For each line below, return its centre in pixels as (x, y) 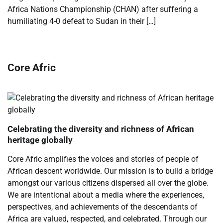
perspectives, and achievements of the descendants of (103, 207)
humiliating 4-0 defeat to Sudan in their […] (82, 21)
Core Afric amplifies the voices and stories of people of (103, 159)
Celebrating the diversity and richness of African (101, 129)
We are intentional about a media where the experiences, (106, 195)
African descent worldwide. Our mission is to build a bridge (110, 171)
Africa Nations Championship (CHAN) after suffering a (103, 9)
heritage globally (40, 140)
